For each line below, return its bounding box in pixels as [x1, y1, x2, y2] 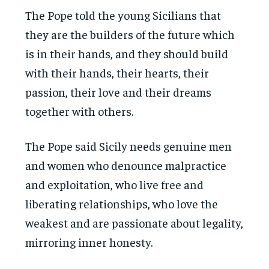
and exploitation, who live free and [25, 176, 204, 192]
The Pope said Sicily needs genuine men [25, 138, 232, 153]
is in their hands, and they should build [25, 45, 229, 61]
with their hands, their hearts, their [25, 64, 210, 80]
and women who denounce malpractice [25, 157, 227, 172]
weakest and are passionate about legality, [25, 214, 244, 230]
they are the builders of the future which [25, 26, 235, 41]
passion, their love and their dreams [25, 83, 212, 99]
